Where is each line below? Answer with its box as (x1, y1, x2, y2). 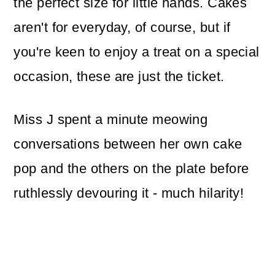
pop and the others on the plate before (14, 161, 249, 177)
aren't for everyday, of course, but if (14, 20, 231, 36)
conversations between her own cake (14, 136, 242, 152)
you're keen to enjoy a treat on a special (14, 44, 260, 60)
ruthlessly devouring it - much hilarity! (14, 185, 244, 201)
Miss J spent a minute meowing (14, 112, 208, 128)
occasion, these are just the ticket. (14, 69, 225, 85)
